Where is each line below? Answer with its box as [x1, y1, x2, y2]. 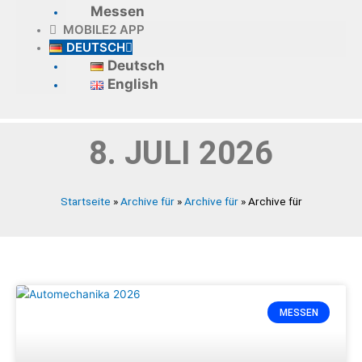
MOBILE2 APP [57, 22, 145, 37]
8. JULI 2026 [89, 133, 273, 172]
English [107, 76, 158, 92]
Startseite [60, 194, 111, 208]
